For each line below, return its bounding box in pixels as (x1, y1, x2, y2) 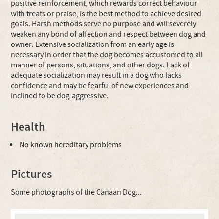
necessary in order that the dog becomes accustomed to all (11, 50, 203, 60)
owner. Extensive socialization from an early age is (11, 40, 175, 49)
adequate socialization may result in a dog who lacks (11, 70, 182, 80)
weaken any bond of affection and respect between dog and (11, 29, 206, 39)
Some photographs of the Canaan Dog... (11, 187, 142, 197)
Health (11, 119, 45, 135)
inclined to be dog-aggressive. (11, 91, 109, 101)
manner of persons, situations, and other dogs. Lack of (11, 60, 190, 70)
